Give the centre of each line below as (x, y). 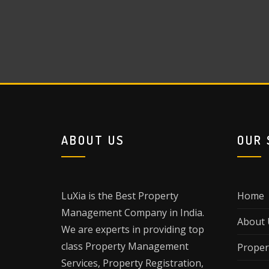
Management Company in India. (133, 212)
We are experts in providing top (133, 229)
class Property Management (125, 246)
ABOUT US (93, 140)
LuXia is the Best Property (120, 195)
